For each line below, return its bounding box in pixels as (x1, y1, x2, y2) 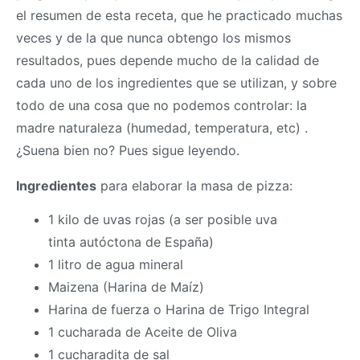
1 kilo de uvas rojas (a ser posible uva (48, 211, 277, 228)
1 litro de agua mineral (48, 256, 183, 273)
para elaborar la (96, 178, 201, 194)
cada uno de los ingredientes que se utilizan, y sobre (16, 75, 337, 91)
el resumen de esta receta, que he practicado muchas (16, 7, 342, 23)
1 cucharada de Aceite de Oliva (48, 324, 237, 341)
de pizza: (233, 178, 292, 194)
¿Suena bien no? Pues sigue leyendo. (16, 142, 239, 158)
